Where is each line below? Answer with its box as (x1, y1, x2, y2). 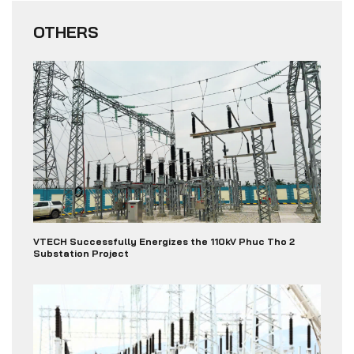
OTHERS (32, 21, 98, 42)
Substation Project (32, 247, 129, 259)
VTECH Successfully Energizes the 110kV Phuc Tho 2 (32, 235, 295, 247)
